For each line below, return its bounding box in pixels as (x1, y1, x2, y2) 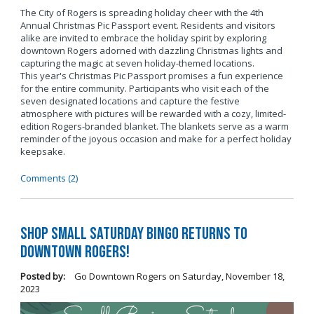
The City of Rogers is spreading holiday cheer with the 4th (20, 6, 264, 20)
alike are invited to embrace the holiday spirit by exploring (20, 32, 266, 45)
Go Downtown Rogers (71, 269, 167, 282)
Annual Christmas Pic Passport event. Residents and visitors (20, 19, 275, 32)
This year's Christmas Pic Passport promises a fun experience (20, 69, 283, 83)
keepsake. (20, 145, 65, 158)
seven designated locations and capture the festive (20, 95, 240, 108)
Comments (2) (20, 172, 78, 185)
